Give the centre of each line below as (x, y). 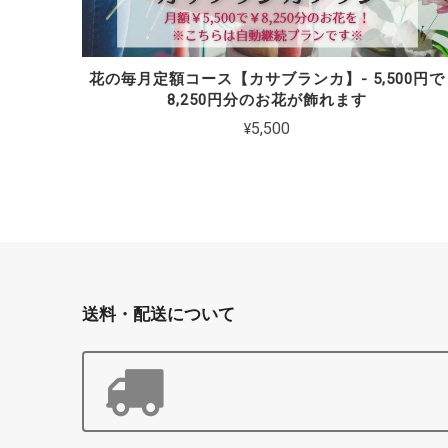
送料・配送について (158, 314)
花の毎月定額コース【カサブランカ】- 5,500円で (267, 78)
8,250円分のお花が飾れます (267, 99)
